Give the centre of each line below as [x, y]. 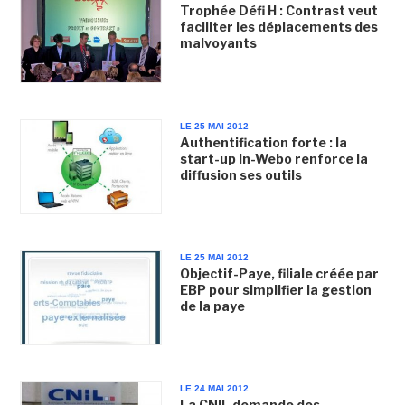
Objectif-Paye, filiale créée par [279, 273]
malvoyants [218, 43]
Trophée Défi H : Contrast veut [278, 11]
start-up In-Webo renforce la [273, 158]
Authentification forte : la [263, 142]
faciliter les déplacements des [278, 27]
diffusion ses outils [240, 174]
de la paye [212, 306]
